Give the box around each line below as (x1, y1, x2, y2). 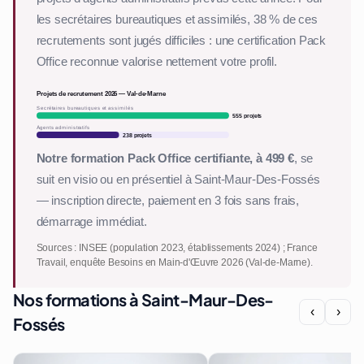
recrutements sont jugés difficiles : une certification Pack (36, 32, 327, 49)
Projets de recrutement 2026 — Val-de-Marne (36, 89, 167, 97)
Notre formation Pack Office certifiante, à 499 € (36, 150, 294, 167)
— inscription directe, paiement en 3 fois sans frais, (36, 193, 300, 210)
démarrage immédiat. (36, 214, 147, 231)
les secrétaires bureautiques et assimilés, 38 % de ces (36, 11, 318, 28)
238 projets (122, 131, 152, 139)
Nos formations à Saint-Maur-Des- (13, 289, 274, 310)
